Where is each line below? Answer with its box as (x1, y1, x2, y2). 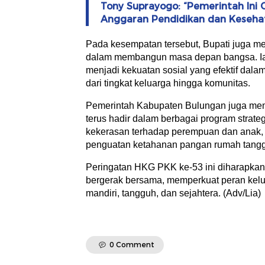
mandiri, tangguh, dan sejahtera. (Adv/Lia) (86, 188, 261, 199)
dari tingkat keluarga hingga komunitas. (86, 78, 250, 89)
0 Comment (109, 240, 154, 250)
